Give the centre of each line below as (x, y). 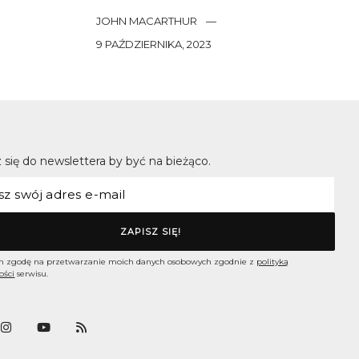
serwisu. (32, 274)
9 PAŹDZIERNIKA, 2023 (153, 44)
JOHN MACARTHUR (146, 21)
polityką (273, 262)
